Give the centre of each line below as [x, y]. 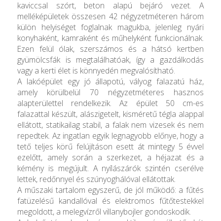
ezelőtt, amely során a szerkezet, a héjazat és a [110, 157]
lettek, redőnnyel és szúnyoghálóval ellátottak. [96, 179]
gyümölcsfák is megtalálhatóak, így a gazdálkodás [110, 59]
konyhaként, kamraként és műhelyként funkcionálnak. [110, 38]
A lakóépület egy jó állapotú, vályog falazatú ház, [110, 81]
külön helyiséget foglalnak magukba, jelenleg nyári [110, 27]
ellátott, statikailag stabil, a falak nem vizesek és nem [110, 125]
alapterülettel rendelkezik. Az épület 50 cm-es [110, 103]
